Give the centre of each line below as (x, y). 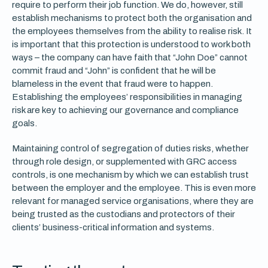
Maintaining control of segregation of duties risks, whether (130, 148)
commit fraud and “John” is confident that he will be (114, 71)
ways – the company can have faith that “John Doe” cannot (130, 57)
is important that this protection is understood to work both (131, 44)
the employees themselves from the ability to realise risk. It (132, 31)
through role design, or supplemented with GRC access (124, 162)
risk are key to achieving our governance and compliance (125, 110)
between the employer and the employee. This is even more (134, 188)
